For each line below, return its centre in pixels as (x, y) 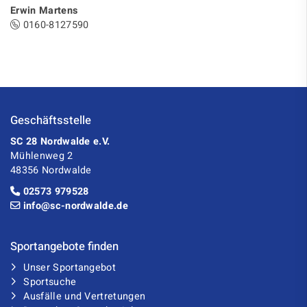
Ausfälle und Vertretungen (85, 297)
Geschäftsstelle (51, 121)
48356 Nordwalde (51, 171)
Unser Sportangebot (70, 268)
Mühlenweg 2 (42, 156)
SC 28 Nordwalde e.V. (60, 142)
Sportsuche (50, 282)
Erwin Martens (44, 11)
